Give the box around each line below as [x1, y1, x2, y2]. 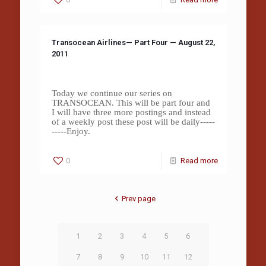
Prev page [121, 194, 156, 204]
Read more [180, 156, 218, 166]
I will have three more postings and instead [51, 107, 211, 118]
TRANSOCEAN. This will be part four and [51, 98, 210, 108]
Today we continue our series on [51, 88, 172, 99]
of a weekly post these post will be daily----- [51, 117, 215, 127]
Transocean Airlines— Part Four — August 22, [51, 38, 215, 47]
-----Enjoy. [51, 126, 90, 137]
